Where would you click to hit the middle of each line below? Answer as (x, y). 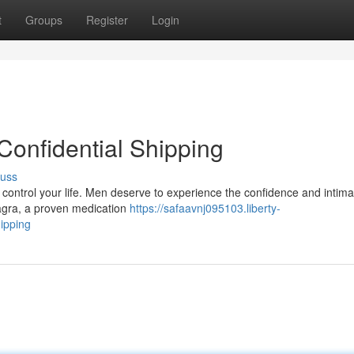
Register (107, 20)
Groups (44, 20)
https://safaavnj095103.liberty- (205, 208)
